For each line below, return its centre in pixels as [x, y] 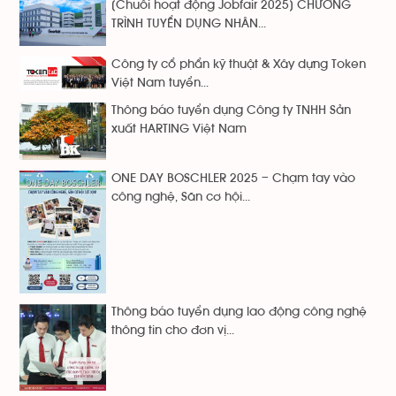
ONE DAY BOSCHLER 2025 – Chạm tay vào [233, 178]
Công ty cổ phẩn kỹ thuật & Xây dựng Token [239, 64]
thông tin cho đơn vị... [173, 330]
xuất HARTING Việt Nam [179, 129]
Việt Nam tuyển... [160, 83]
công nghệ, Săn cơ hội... [181, 197]
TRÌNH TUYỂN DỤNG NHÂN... [189, 23]
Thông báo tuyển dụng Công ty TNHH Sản [231, 110]
